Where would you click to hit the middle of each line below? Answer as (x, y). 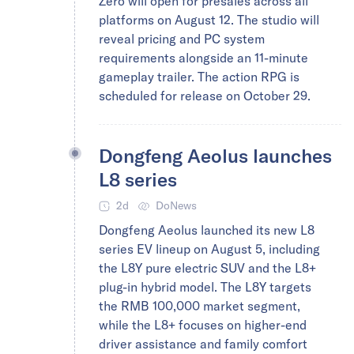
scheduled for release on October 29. (205, 96)
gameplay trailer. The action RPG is (199, 77)
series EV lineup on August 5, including (209, 249)
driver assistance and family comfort (203, 344)
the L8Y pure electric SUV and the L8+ (207, 268)
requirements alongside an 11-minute (203, 58)
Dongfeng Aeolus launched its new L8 (207, 230)
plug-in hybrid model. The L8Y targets (205, 287)
